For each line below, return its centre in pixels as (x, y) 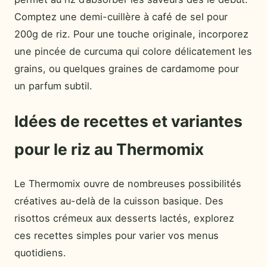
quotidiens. (40, 253)
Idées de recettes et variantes (128, 121)
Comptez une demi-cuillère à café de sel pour (121, 16)
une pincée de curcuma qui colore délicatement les (133, 51)
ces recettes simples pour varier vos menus (117, 236)
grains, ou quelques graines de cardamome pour (127, 68)
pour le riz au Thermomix (109, 149)
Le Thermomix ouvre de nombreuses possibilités (128, 184)
